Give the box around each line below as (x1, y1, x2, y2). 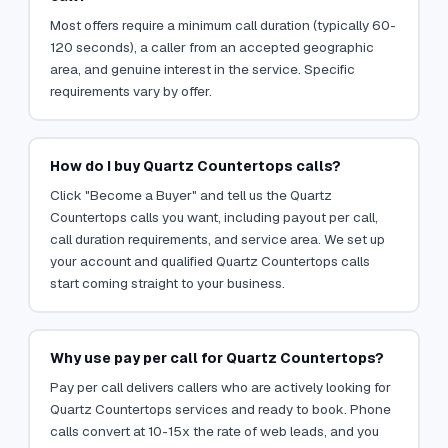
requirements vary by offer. (49, 81, 212, 100)
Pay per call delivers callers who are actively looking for (49, 377, 391, 396)
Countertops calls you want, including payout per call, (49, 207, 378, 226)
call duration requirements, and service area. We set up (49, 229, 385, 248)
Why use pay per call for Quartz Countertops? (49, 348, 384, 367)
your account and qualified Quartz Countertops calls (49, 251, 370, 270)
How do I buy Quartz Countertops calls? (49, 156, 341, 175)
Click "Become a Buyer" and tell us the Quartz (49, 185, 332, 204)
